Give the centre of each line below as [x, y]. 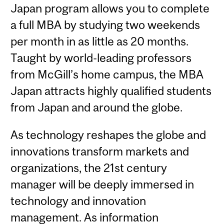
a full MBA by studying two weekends [105, 24]
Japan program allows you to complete [110, 8]
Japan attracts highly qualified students [111, 90]
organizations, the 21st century [89, 168]
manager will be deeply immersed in [102, 184]
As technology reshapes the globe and [108, 135]
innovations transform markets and [100, 151]
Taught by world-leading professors [101, 57]
